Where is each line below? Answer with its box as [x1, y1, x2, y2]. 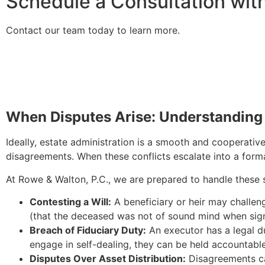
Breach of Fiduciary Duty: [30, 224, 146, 236]
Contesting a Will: [30, 195, 111, 208]
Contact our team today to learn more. [6, 24, 180, 36]
